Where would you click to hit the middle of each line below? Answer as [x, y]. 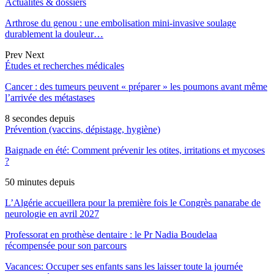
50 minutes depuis [40, 182]
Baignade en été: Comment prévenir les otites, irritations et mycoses [135, 150]
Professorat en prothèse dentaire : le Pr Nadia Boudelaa [111, 234]
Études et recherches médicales [65, 65]
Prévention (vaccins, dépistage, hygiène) [83, 129]
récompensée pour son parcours [66, 245]
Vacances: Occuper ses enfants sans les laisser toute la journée [124, 266]
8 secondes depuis [40, 118]
